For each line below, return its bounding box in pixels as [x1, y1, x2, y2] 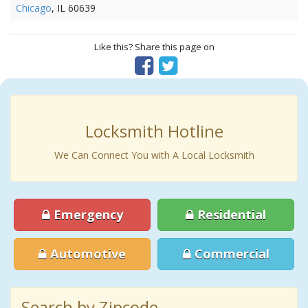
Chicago [16, 1, 52, 14]
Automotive [47, 245, 126, 262]
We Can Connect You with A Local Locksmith [54, 148, 254, 162]
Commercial [190, 245, 269, 262]
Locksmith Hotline [85, 120, 223, 142]
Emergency [49, 206, 123, 223]
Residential [194, 206, 266, 223]
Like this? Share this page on [93, 41, 214, 53]
